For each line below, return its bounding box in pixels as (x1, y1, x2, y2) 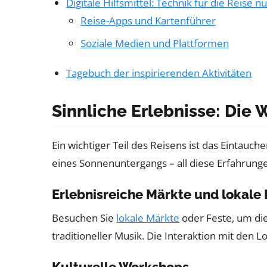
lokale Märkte (116, 210, 179, 225)
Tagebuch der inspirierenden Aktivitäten (66, 66, 252, 80)
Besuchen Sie (52, 210, 116, 225)
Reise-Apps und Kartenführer (80, 13, 216, 27)
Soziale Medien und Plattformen (80, 36, 229, 50)
